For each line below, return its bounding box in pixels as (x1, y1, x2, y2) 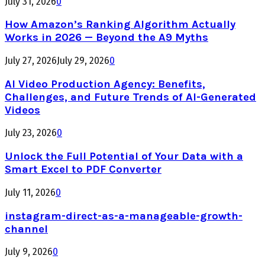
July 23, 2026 (5, 127, 57, 139)
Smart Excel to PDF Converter (5, 163, 161, 176)
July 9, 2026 (5, 246, 53, 258)
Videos (5, 103, 40, 117)
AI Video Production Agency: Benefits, (5, 77, 205, 91)
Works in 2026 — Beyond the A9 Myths (5, 31, 208, 44)
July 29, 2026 (57, 54, 109, 66)
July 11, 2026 (5, 186, 56, 198)
